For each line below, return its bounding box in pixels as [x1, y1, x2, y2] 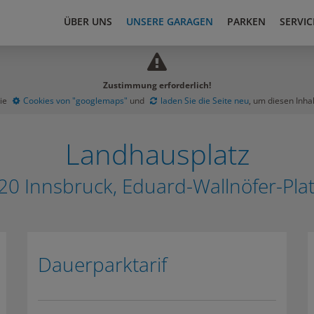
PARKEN [227, 15, 266, 28]
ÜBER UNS [64, 15, 112, 28]
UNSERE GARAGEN [126, 15, 213, 28]
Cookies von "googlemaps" [23, 95, 128, 107]
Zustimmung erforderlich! [103, 79, 211, 91]
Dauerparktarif [37, 251, 167, 278]
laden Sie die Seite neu [161, 95, 249, 107]
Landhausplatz [64, 135, 250, 173]
